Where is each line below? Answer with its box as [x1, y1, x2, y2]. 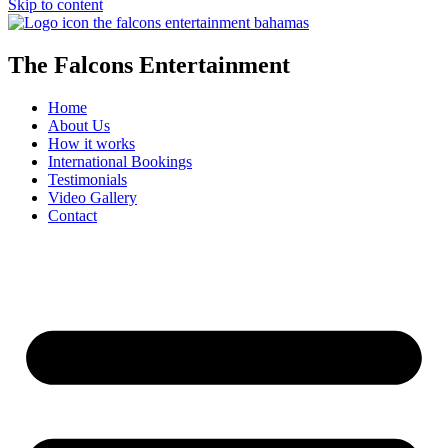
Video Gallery [48, 188, 137, 206]
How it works [48, 134, 135, 152]
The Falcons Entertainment [8, 51, 290, 78]
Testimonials [48, 170, 127, 188]
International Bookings [48, 152, 192, 170]
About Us [48, 116, 110, 134]
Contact [48, 206, 97, 224]
